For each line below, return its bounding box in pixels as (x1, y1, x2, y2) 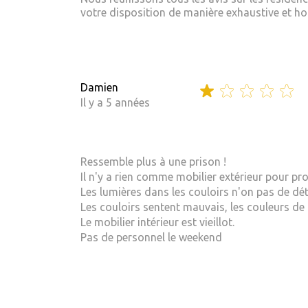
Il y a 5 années (80, 96, 150, 109)
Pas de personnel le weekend (80, 230, 222, 243)
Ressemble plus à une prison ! (80, 155, 226, 168)
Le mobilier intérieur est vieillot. (80, 215, 234, 228)
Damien (80, 81, 118, 94)
